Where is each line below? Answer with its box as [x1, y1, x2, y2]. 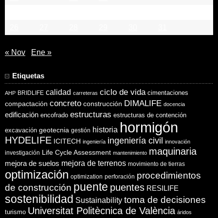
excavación [5, 126, 37, 134]
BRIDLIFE [18, 89, 44, 96]
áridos [177, 209, 192, 215]
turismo [5, 208, 26, 216]
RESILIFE [146, 183, 179, 192]
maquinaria [149, 145, 197, 157]
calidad [46, 88, 71, 96]
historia [92, 125, 118, 134]
